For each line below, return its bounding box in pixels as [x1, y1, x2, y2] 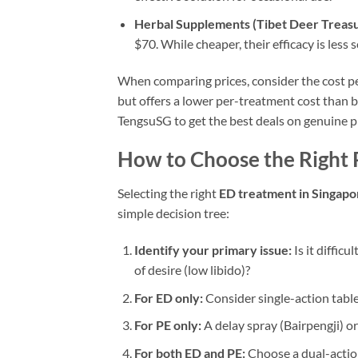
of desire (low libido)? [133, 261, 250, 277]
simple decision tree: [117, 205, 229, 221]
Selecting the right [117, 185, 219, 201]
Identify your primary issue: [133, 241, 292, 257]
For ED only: [133, 289, 203, 305]
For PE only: [133, 317, 201, 333]
